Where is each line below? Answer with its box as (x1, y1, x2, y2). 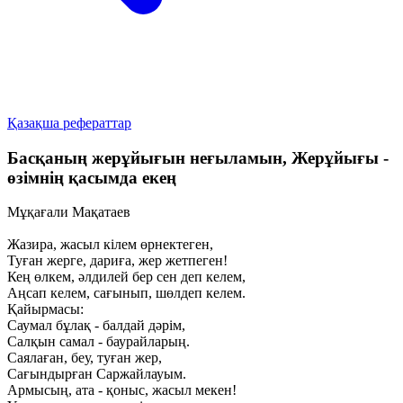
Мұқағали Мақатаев (7, 204, 130, 220)
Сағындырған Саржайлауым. (7, 366, 186, 382)
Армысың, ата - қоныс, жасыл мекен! (7, 382, 237, 399)
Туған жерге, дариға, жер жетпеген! (7, 253, 228, 269)
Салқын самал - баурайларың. (7, 334, 190, 350)
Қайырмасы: (7, 301, 84, 318)
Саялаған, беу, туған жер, (7, 350, 162, 366)
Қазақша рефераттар (7, 115, 131, 130)
